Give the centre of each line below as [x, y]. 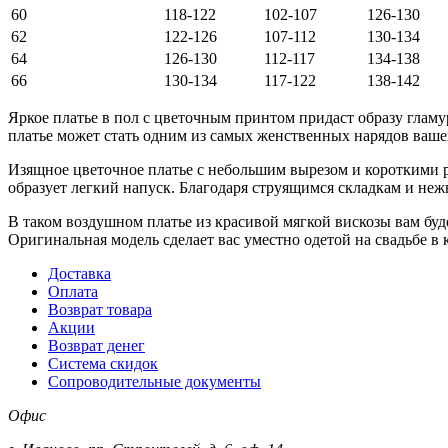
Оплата [73, 291]
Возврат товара [100, 309]
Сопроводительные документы [154, 381]
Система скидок [103, 363]
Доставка [79, 273]
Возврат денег [96, 345]
